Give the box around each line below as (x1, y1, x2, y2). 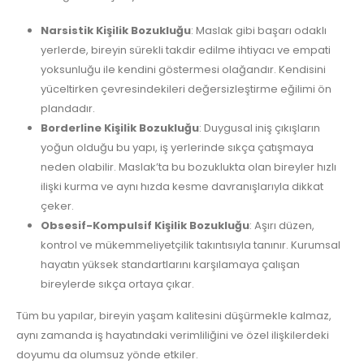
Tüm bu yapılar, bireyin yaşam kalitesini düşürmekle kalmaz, (16, 307, 331, 323)
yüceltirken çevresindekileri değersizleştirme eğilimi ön (40, 80, 331, 97)
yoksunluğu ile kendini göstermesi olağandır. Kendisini (40, 61, 326, 77)
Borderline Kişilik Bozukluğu (40, 119, 199, 136)
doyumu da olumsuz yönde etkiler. (16, 346, 198, 362)
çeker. (40, 197, 74, 214)
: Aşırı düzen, (249, 217, 314, 233)
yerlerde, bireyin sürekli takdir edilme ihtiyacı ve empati (40, 41, 331, 58)
